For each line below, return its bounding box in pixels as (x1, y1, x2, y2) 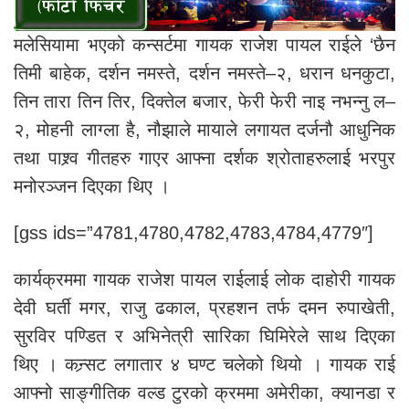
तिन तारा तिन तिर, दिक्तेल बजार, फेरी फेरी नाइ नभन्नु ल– (14, 91, 395, 112)
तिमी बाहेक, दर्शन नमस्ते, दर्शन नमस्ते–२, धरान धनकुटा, (14, 63, 395, 84)
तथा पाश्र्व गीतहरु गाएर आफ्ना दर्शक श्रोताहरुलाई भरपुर (14, 148, 395, 169)
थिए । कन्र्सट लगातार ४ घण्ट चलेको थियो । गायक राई (14, 354, 395, 375)
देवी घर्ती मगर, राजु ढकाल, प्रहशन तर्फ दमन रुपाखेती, (14, 298, 395, 319)
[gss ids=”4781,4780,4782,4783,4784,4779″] (14, 223, 373, 244)
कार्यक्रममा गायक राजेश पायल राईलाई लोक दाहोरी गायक (14, 269, 395, 290)
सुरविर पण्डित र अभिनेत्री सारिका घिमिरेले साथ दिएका (14, 326, 395, 347)
